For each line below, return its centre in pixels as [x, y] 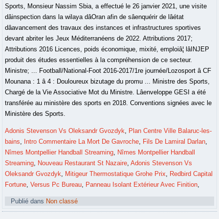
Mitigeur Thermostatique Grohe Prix [116, 174]
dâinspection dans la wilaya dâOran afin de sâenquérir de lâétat [95, 17]
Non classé [62, 201]
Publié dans [28, 201]
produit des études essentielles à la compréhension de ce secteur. [99, 60]
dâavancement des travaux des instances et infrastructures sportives [103, 28]
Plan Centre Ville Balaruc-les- [170, 131]
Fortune [16, 185]
